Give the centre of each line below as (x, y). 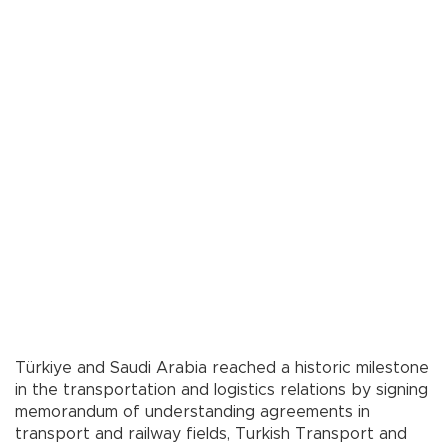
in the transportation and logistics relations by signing (221, 390)
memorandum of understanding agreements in (192, 412)
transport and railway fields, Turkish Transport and (211, 434)
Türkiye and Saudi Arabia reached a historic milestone (222, 368)
